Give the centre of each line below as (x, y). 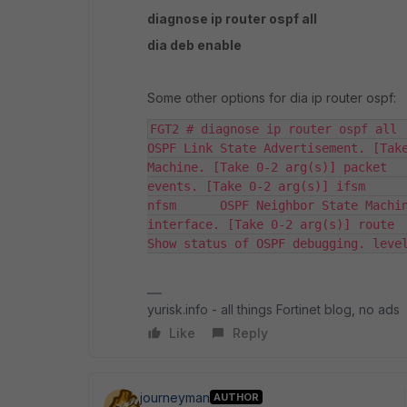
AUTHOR (236, 397)
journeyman (175, 397)
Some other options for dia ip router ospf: (272, 97)
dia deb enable (194, 45)
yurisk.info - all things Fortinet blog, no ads (273, 309)
